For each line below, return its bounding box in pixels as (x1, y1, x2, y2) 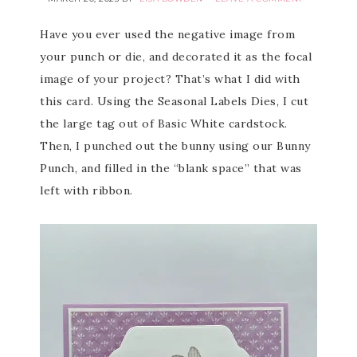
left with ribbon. (40, 183, 133, 198)
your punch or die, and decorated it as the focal (40, 49, 312, 64)
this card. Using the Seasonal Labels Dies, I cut (40, 94, 308, 108)
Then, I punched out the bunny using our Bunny (40, 139, 311, 153)
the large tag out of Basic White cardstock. (40, 116, 288, 131)
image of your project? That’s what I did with (40, 72, 300, 86)
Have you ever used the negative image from (40, 27, 295, 41)
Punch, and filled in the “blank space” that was (40, 161, 302, 175)
